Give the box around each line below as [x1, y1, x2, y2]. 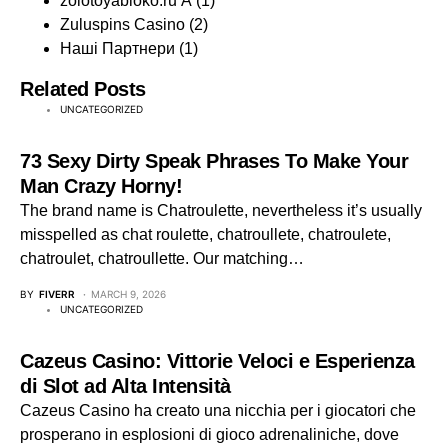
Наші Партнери [60, 40, 175, 57]
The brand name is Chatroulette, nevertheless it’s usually [20, 202, 422, 219]
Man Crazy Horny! [20, 175, 182, 197]
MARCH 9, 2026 [91, 288, 166, 300]
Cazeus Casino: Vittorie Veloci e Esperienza [20, 350, 415, 372]
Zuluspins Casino [60, 16, 185, 33]
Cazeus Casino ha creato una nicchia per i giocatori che [20, 402, 416, 419]
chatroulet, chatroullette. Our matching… [20, 250, 304, 267]
